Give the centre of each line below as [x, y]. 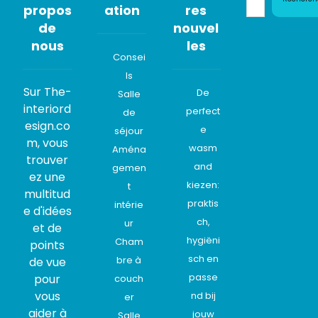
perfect [203, 111]
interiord [48, 109]
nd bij [203, 296]
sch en [203, 259]
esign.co [47, 126]
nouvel [196, 28]
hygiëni [203, 240]
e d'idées [47, 211]
